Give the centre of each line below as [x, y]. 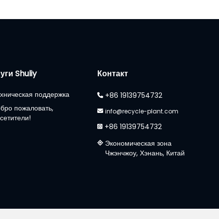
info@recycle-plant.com [142, 111]
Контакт [112, 73]
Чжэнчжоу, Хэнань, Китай [145, 153]
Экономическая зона [138, 143]
